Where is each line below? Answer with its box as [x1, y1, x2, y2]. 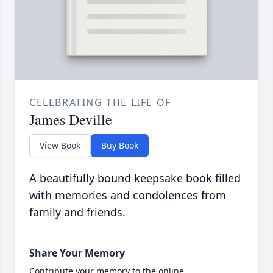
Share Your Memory [29, 246, 125, 260]
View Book [40, 140, 80, 152]
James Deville [29, 110, 112, 130]
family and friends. [29, 205, 126, 220]
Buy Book [101, 140, 138, 152]
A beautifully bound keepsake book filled [29, 171, 241, 186]
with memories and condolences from [29, 188, 226, 203]
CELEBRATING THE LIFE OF [29, 96, 171, 110]
